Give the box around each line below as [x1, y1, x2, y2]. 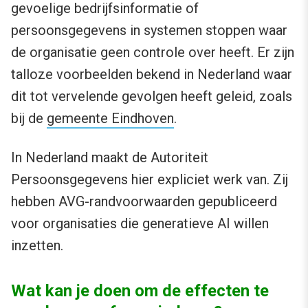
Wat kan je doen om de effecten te [11, 281, 269, 301]
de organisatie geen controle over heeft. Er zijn [11, 44, 294, 61]
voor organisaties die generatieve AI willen [11, 215, 269, 232]
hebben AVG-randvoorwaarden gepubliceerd [11, 193, 277, 210]
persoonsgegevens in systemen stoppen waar [11, 22, 287, 39]
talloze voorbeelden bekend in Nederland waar [11, 66, 292, 83]
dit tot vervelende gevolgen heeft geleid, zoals [11, 88, 292, 105]
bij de [11, 110, 47, 127]
